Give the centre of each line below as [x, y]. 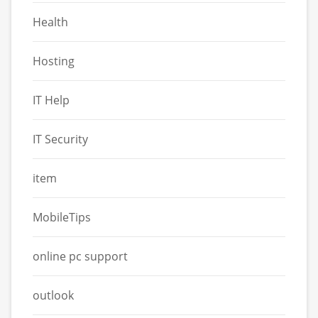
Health [50, 22]
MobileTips [62, 217]
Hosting [54, 61]
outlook [53, 295]
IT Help [51, 100]
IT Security [60, 139]
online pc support [80, 256]
